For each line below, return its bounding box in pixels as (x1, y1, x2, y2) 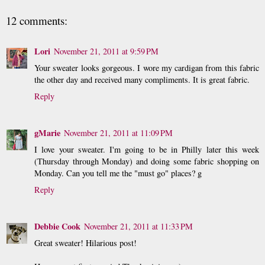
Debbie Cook (34, 220, 80, 233)
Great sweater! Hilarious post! (34, 237, 137, 249)
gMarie (34, 127, 60, 140)
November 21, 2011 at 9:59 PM (54, 46, 159, 57)
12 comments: (6, 13, 67, 28)
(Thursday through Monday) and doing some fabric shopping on (34, 156, 259, 167)
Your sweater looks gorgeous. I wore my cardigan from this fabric (34, 62, 259, 74)
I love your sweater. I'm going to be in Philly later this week (34, 144, 259, 156)
